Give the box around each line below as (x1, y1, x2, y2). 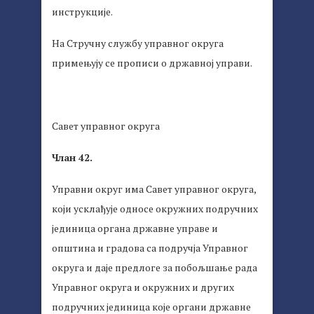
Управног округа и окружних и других (52, 280, 234, 294)
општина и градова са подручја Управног (52, 241, 248, 255)
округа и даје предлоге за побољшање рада (52, 261, 257, 275)
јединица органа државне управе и (52, 221, 218, 235)
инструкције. (52, 5, 113, 19)
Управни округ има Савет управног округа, (52, 182, 256, 196)
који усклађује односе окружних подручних (52, 202, 258, 216)
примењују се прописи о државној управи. (52, 56, 252, 70)
